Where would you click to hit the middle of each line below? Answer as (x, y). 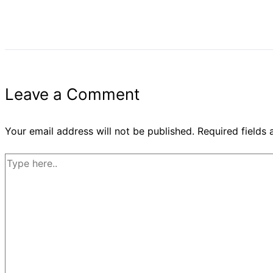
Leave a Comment (72, 94)
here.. (17, 177)
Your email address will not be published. (100, 131)
